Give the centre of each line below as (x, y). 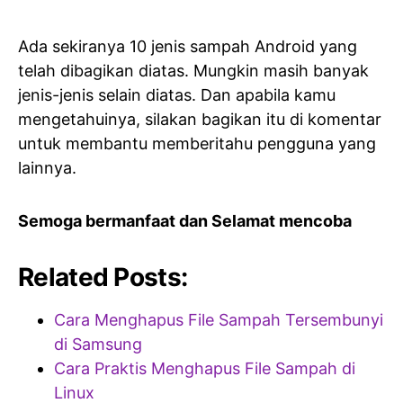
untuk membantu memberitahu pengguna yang (197, 143)
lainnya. (47, 168)
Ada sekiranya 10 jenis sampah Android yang (188, 46)
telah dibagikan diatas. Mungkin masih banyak (193, 71)
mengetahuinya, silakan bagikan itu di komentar (200, 119)
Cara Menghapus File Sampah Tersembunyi (219, 320)
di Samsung (98, 344)
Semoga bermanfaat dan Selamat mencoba (185, 221)
